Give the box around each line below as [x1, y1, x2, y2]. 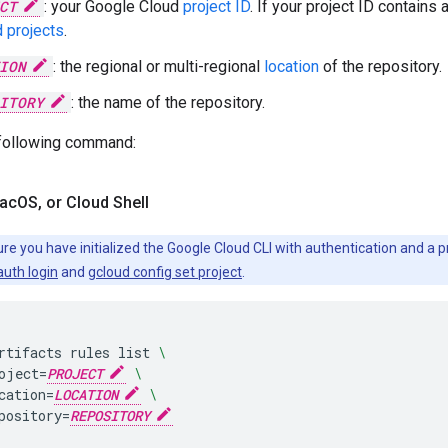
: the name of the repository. [71, 93, 265, 112]
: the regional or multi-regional [53, 57, 264, 76]
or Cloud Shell [42, 193, 149, 212]
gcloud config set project [88, 264, 242, 280]
